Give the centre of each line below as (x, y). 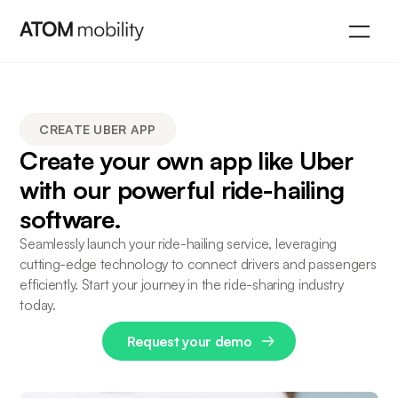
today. (38, 305)
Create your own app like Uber (187, 160)
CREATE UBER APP (98, 129)
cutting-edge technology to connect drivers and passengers (198, 264)
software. (71, 219)
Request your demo (190, 341)
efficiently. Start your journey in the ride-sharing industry (182, 284)
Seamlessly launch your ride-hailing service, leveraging (178, 243)
